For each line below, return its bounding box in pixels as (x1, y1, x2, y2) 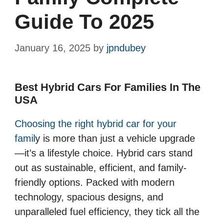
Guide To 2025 (15, 10, 154, 34)
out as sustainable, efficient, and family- (15, 162, 187, 174)
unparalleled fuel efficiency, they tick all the (15, 206, 199, 218)
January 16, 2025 (15, 43, 90, 54)
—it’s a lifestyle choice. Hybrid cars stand (15, 148, 193, 159)
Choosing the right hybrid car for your (15, 118, 176, 130)
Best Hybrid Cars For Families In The (15, 81, 200, 94)
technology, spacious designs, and (15, 192, 163, 203)
